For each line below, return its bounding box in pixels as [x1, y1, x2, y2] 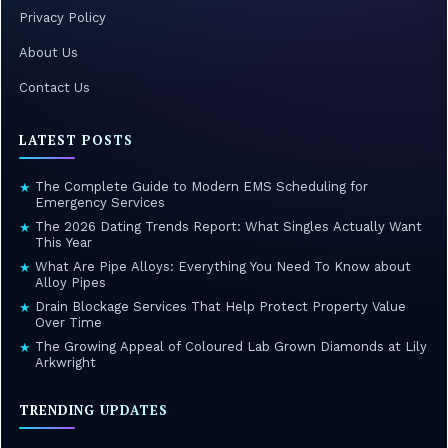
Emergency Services [35, 194, 165, 210]
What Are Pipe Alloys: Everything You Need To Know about [35, 258, 411, 274]
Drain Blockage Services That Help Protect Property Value [35, 298, 406, 314]
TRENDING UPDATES [19, 400, 168, 419]
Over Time [35, 314, 106, 330]
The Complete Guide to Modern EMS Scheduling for [35, 178, 368, 194]
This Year [35, 234, 92, 250]
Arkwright [35, 354, 96, 370]
